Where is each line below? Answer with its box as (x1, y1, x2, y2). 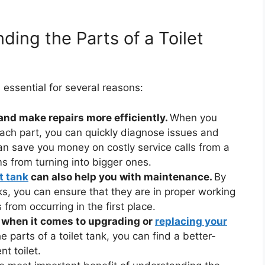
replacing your (155, 215, 227, 227)
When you (170, 111, 217, 124)
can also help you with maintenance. (28, 170, 214, 183)
